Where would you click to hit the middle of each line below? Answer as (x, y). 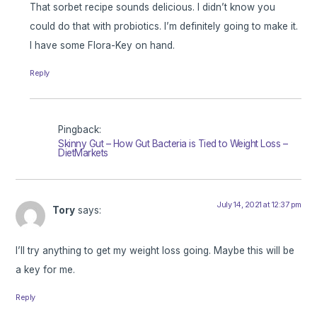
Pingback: (80, 130)
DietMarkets (83, 153)
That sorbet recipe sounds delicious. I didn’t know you (153, 7)
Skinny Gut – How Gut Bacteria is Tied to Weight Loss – (173, 144)
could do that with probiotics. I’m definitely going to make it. (164, 27)
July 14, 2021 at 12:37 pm (259, 205)
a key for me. (46, 269)
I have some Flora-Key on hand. (103, 46)
